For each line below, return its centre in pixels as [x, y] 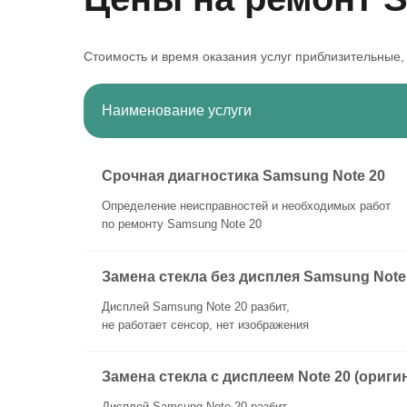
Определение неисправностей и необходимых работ [246, 206]
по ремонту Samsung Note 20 [182, 224]
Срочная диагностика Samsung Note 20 [243, 176]
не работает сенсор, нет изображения [205, 325]
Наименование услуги [177, 110]
